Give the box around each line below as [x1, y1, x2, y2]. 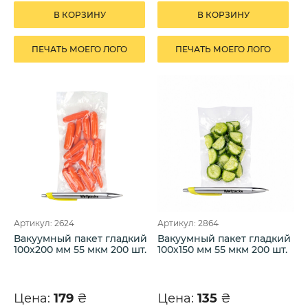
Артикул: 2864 [157, 218, 219, 229]
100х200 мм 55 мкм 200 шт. [14, 243, 146, 256]
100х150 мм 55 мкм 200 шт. [157, 243, 287, 256]
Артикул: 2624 [14, 218, 74, 229]
